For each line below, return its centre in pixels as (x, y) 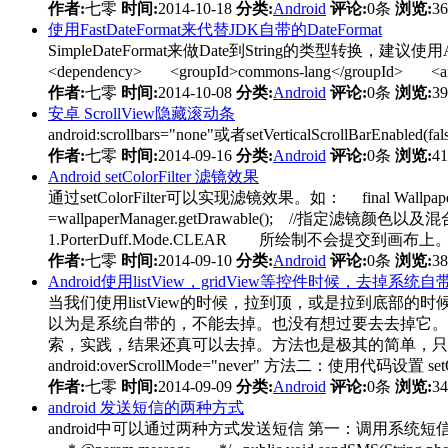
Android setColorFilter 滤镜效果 (153, 176)
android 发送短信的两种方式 (146, 407)
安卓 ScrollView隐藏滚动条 (141, 113)
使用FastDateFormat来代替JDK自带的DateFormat (215, 29)
